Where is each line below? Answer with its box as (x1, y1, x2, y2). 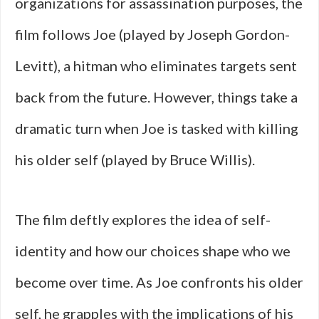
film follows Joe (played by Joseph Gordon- (15, 26, 290, 43)
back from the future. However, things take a (15, 88, 298, 105)
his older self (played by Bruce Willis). (15, 151, 255, 168)
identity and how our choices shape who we (15, 242, 291, 259)
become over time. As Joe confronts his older (15, 273, 303, 291)
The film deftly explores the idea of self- (15, 211, 271, 228)
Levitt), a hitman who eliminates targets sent (15, 57, 297, 74)
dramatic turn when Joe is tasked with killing (15, 120, 298, 137)
